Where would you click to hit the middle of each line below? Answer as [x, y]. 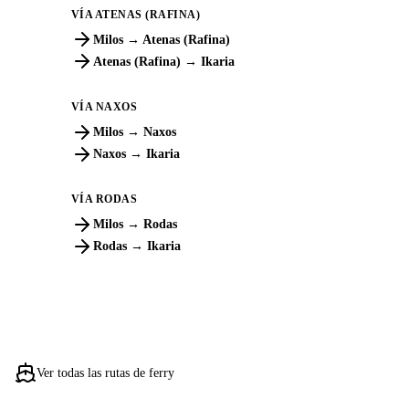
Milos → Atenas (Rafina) [161, 39]
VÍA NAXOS [104, 107]
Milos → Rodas [135, 225]
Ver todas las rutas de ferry [105, 372]
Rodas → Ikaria [136, 246]
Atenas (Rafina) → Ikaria [163, 61]
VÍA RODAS [104, 199]
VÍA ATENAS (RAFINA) [136, 14]
